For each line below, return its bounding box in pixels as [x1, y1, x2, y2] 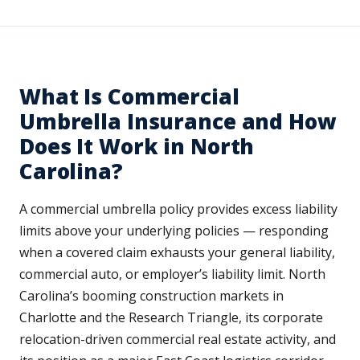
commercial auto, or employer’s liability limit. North [19, 265, 325, 284]
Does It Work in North [19, 132, 255, 162]
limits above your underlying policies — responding [19, 222, 329, 240]
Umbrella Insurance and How [19, 107, 337, 137]
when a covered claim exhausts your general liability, [19, 243, 335, 262]
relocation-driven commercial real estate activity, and [19, 330, 336, 349]
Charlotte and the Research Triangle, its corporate [19, 309, 323, 327]
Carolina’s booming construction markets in [19, 287, 284, 305]
